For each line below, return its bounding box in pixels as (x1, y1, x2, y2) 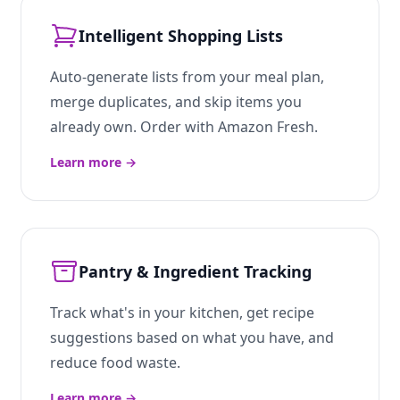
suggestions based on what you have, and (50, 328, 334, 347)
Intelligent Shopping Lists (79, 25, 283, 46)
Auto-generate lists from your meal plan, (50, 67, 324, 87)
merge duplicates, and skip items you (50, 92, 302, 112)
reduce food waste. (50, 353, 180, 372)
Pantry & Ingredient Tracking (79, 261, 312, 282)
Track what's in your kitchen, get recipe (50, 303, 314, 322)
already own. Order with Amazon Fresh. (50, 117, 318, 137)
